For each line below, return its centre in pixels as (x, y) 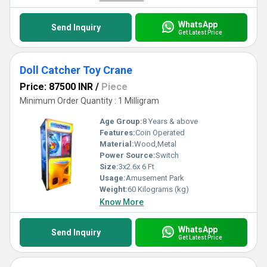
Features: (117, 133)
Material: (117, 144)
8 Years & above (170, 121)
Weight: (114, 189)
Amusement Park (155, 178)
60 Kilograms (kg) (158, 189)
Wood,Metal (155, 144)
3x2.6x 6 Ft (136, 167)
